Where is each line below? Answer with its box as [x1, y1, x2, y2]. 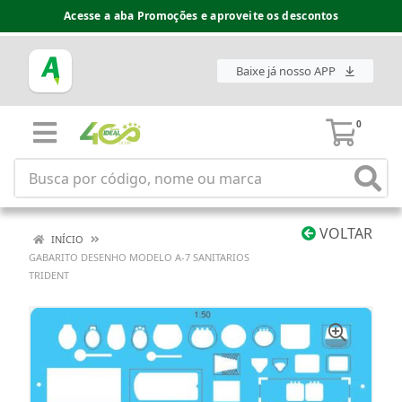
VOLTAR [316, 223, 372, 243]
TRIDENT [29, 268, 69, 282]
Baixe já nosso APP [236, 63, 338, 80]
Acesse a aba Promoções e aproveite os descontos [63, 8, 339, 23]
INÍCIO [48, 232, 83, 246]
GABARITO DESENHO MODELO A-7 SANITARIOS [29, 250, 249, 264]
